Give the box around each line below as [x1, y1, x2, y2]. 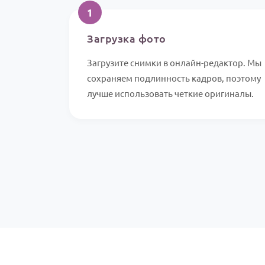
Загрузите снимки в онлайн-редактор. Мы [87, 57, 261, 69]
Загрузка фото [87, 31, 166, 46]
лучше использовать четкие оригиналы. [87, 88, 254, 99]
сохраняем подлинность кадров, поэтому [87, 72, 261, 84]
